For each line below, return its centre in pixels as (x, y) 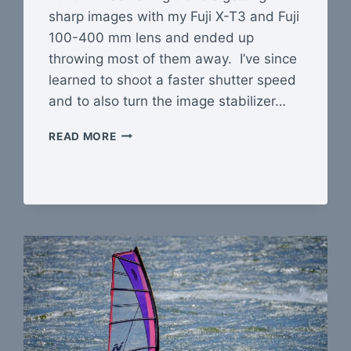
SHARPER (143, 165)
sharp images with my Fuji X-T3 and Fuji (174, 16)
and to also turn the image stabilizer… (168, 101)
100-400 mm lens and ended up (152, 37)
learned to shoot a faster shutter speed (173, 80)
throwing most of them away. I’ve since (173, 58)
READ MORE (83, 136)
